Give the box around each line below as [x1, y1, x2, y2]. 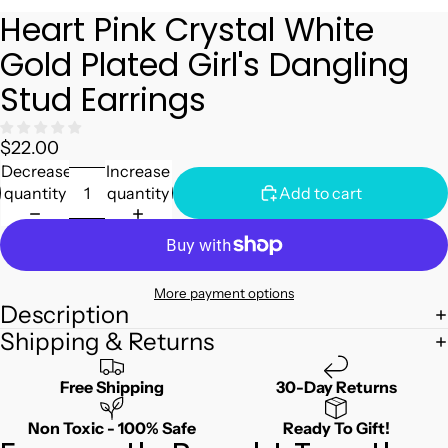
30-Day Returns [275, 377, 397, 398]
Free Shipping [60, 377, 164, 398]
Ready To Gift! [282, 418, 390, 439]
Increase [106, 160, 171, 181]
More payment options [154, 285, 294, 302]
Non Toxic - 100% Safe [28, 418, 196, 439]
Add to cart [279, 182, 362, 203]
